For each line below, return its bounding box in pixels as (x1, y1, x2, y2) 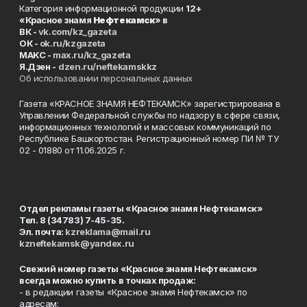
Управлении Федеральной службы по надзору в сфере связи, (19, 110, 280, 121)
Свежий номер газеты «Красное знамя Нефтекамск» (19, 263, 260, 274)
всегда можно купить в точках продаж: (19, 275, 196, 286)
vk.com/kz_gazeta (38, 26, 117, 37)
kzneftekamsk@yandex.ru (19, 238, 134, 249)
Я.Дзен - (19, 61, 56, 72)
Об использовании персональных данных (19, 73, 193, 84)
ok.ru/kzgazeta (39, 38, 106, 49)
